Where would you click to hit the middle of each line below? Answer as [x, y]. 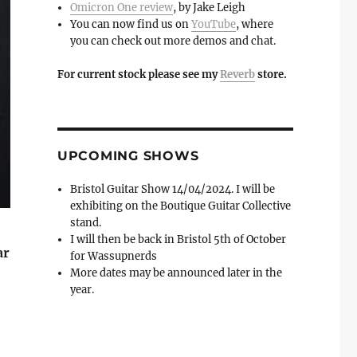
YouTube [214, 25]
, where [255, 25]
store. [271, 75]
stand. [86, 223]
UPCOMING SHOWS [128, 156]
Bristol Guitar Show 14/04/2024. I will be [173, 190]
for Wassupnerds [114, 257]
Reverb [237, 75]
